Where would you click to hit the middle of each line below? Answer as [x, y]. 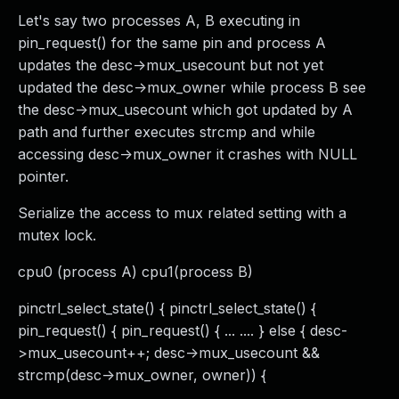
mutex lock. [57, 235]
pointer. [43, 176]
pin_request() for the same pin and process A [172, 43]
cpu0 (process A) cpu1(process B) [135, 272]
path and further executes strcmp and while [167, 132]
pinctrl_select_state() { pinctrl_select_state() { [167, 308]
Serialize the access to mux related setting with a [182, 213]
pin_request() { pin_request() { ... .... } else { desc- [183, 330]
